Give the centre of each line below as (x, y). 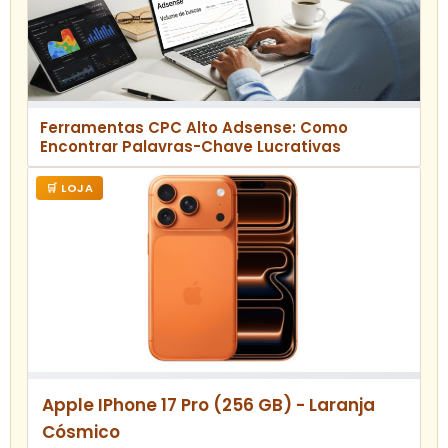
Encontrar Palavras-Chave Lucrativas (190, 147)
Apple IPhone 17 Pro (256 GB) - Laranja (208, 405)
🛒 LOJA (69, 188)
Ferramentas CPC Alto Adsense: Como (194, 128)
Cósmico (81, 432)
